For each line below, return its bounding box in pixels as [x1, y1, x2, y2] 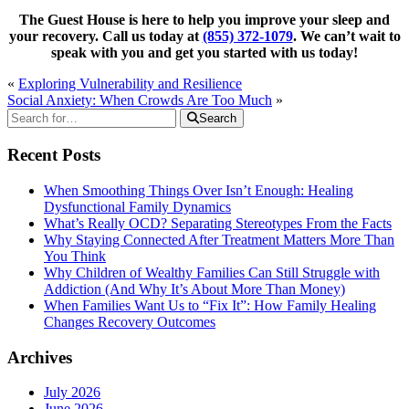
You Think [44, 247, 106, 264]
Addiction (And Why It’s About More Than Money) [44, 280, 345, 297]
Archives [7, 347, 72, 367]
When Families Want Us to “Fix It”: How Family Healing [44, 297, 376, 313]
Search [199, 111, 236, 126]
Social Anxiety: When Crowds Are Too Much [7, 92, 272, 109]
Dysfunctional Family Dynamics [44, 198, 231, 215]
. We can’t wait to [292, 28, 401, 45]
